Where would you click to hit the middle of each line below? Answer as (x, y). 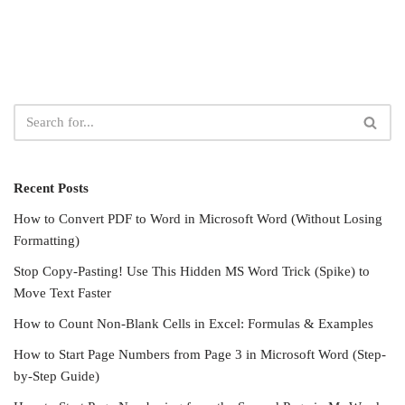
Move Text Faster (62, 293)
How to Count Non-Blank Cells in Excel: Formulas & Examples (193, 324)
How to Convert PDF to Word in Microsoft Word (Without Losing (198, 219)
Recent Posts (51, 188)
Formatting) (47, 241)
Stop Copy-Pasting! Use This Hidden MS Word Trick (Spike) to (192, 272)
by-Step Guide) (57, 377)
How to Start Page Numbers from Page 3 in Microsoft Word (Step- (200, 355)
